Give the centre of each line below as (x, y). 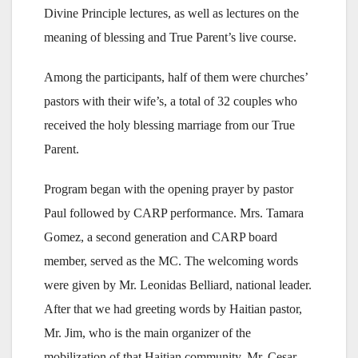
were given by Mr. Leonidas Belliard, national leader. (178, 285)
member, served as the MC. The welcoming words (171, 261)
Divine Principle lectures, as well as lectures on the (171, 14)
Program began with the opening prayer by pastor (169, 189)
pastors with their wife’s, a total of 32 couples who (171, 101)
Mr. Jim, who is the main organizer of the (147, 333)
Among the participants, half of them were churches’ (176, 78)
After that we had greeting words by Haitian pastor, (173, 309)
